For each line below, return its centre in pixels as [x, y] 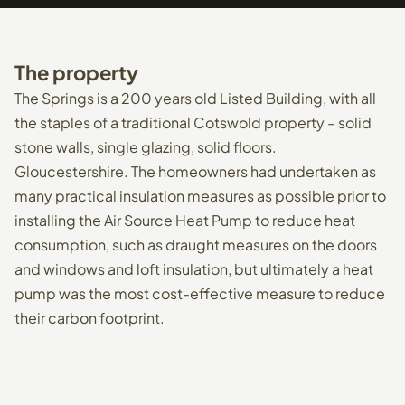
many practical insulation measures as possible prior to [200, 196]
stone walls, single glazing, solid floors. [146, 147]
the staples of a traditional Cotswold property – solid [193, 122]
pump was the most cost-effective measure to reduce [200, 293]
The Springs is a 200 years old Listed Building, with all [195, 98]
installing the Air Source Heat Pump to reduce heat [185, 220]
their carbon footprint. [89, 318]
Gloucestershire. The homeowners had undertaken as [195, 171]
